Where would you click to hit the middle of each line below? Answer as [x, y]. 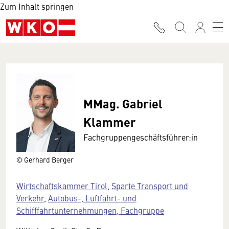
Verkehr [30, 198]
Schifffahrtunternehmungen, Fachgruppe [90, 210]
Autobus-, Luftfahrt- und [92, 198]
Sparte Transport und [150, 185]
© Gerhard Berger [45, 159]
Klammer [110, 122]
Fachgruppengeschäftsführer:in [141, 137]
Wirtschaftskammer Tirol [62, 185]
